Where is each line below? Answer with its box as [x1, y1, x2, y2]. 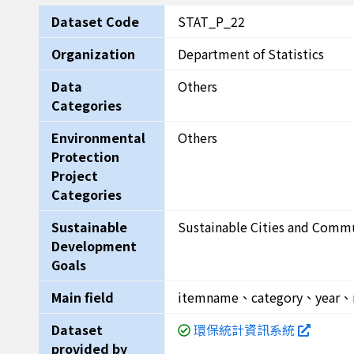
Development [51, 236, 137, 255]
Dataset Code [51, 12, 139, 31]
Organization [51, 44, 135, 63]
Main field [51, 288, 114, 307]
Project [51, 166, 98, 185]
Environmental [51, 128, 145, 147]
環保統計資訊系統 [194, 320, 298, 339]
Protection [51, 147, 119, 166]
